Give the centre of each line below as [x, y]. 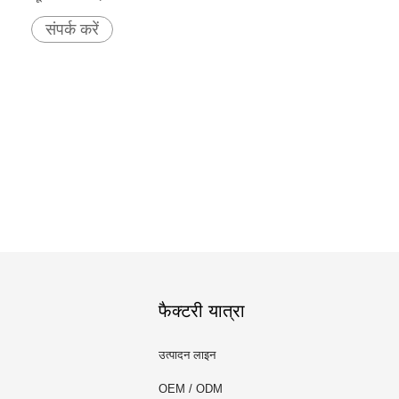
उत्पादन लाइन [187, 355]
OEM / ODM [191, 389]
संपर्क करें [72, 30]
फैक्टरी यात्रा [202, 311]
